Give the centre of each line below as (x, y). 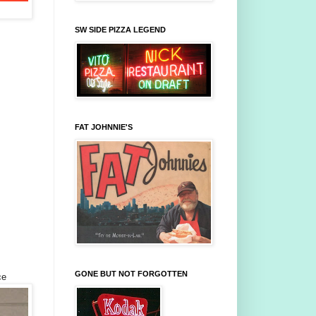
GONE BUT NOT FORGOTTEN (131, 274)
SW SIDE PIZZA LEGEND (120, 30)
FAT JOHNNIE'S (104, 127)
